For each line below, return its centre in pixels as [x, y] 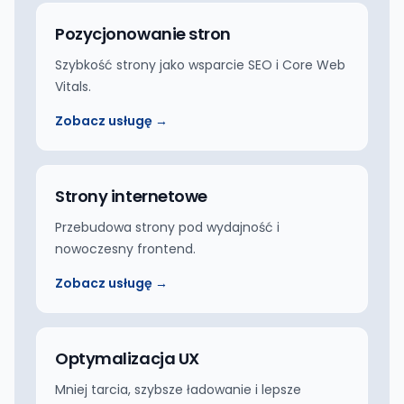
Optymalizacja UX [127, 358]
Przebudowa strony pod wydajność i [167, 227]
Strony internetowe [131, 196]
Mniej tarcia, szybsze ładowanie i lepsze [178, 390]
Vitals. [73, 87]
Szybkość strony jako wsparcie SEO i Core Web [200, 65]
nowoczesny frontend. [125, 249]
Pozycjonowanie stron [143, 34]
